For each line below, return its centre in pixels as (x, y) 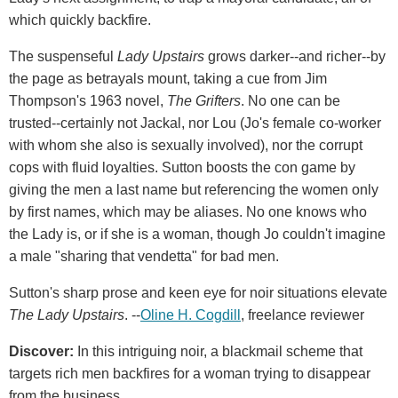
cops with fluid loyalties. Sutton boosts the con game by (182, 167)
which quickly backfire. (80, 20)
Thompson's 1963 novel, (88, 100)
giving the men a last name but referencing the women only (194, 189)
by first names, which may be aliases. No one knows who (188, 211)
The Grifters (204, 100)
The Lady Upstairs (67, 314)
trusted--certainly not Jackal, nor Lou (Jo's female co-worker (195, 123)
